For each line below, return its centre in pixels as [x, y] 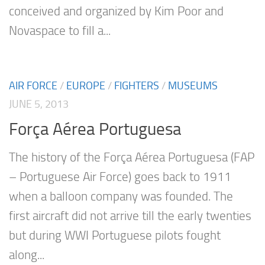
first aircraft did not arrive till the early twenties [130, 216]
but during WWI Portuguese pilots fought [115, 236]
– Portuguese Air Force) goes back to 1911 [120, 177]
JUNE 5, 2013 [39, 104]
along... [27, 255]
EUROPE [86, 85]
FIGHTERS [137, 85]
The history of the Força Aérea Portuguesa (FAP [132, 158]
